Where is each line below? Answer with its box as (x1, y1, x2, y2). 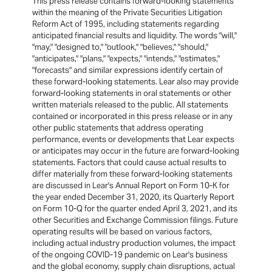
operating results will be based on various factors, (32, 226, 212, 237)
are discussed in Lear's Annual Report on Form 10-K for (32, 180, 230, 191)
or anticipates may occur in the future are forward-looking (32, 146, 240, 157)
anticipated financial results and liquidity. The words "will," (32, 30, 237, 41)
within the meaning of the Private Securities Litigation (32, 7, 223, 18)
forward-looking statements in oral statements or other (32, 88, 232, 99)
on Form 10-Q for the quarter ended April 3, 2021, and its (32, 203, 238, 214)
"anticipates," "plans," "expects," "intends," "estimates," (32, 53, 220, 64)
